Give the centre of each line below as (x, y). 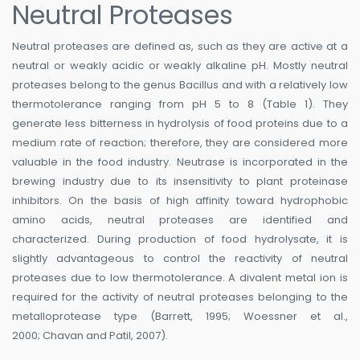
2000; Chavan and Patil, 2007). (90, 336)
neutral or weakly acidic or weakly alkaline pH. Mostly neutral (180, 66)
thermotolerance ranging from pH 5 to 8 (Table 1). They (180, 104)
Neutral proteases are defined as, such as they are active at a (180, 47)
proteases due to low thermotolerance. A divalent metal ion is (180, 278)
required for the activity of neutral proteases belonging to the (180, 297)
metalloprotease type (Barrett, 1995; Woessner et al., (180, 317)
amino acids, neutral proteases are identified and (180, 220)
